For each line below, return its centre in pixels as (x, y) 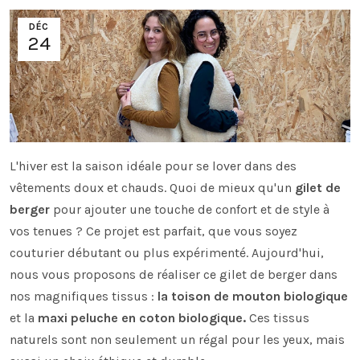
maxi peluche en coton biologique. (142, 318)
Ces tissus (278, 318)
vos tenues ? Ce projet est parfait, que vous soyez (153, 231)
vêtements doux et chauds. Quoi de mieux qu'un (152, 188)
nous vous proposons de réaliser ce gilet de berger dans (174, 275)
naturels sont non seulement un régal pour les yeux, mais (177, 340)
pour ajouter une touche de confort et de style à (190, 210)
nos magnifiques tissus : (84, 297)
